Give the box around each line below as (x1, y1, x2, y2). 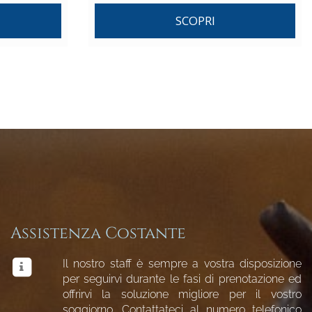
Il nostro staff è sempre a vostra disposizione (62, 257, 302, 270)
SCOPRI (175, 13, 215, 29)
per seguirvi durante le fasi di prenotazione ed (62, 272, 302, 286)
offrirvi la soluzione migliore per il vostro (62, 288, 302, 301)
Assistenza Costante (10, 223, 186, 244)
